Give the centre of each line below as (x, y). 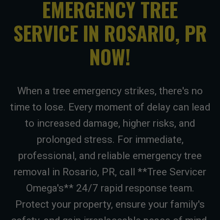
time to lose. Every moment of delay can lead (110, 107)
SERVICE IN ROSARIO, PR (110, 33)
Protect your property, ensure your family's (110, 204)
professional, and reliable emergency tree (110, 156)
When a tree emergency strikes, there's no (110, 91)
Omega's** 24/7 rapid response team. (110, 188)
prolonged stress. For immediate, (110, 139)
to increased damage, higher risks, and (110, 123)
